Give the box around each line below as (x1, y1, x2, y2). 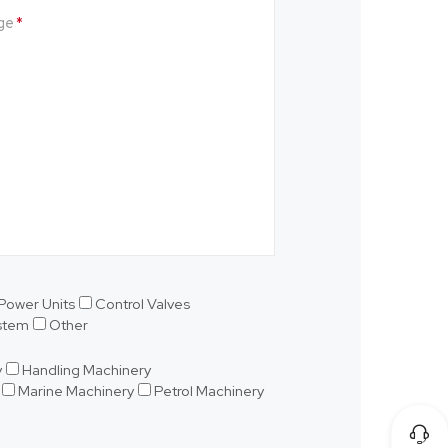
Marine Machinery (18, 381, 134, 401)
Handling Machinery (22, 360, 151, 380)
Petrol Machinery (154, 381, 264, 401)
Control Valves (95, 293, 190, 313)
